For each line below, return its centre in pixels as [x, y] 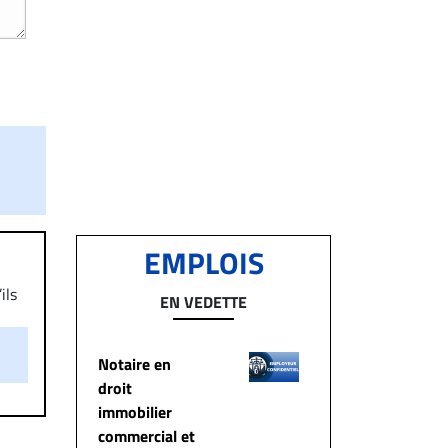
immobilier [135, 412]
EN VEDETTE [203, 302]
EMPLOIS [203, 263]
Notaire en [134, 364]
